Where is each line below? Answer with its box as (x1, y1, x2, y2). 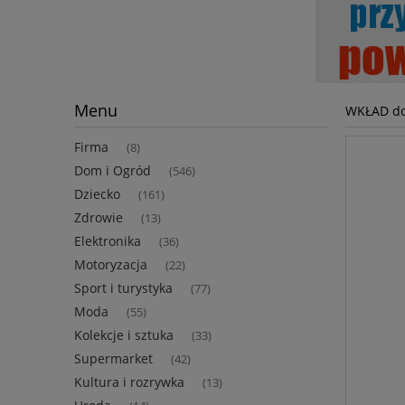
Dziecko (74, 185, 120, 203)
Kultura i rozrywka (74, 373, 184, 391)
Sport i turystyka (74, 279, 173, 297)
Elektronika (74, 232, 141, 250)
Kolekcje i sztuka (74, 326, 174, 344)
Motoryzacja (74, 256, 147, 274)
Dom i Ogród (74, 162, 151, 180)
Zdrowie (74, 209, 123, 227)
